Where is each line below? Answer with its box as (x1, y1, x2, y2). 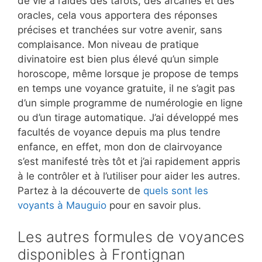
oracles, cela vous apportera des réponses (18, 9, 218, 22)
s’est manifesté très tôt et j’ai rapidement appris (18, 156, 240, 168)
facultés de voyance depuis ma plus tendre (18, 126, 220, 139)
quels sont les (143, 185, 208, 197)
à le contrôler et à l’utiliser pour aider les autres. (18, 170, 240, 182)
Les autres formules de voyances (18, 227, 244, 246)
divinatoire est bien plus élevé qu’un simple (18, 53, 219, 65)
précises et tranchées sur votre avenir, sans (18, 24, 222, 36)
